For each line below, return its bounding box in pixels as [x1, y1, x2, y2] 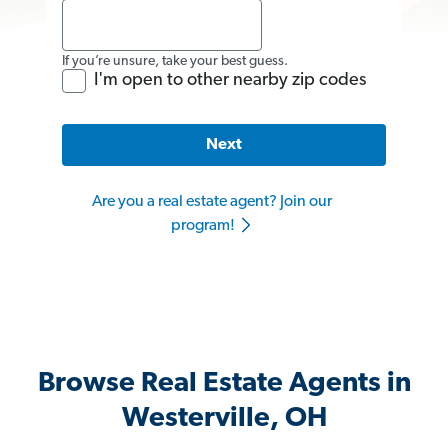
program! [170, 218, 238, 235]
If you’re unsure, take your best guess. [62, 53, 288, 69]
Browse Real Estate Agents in [37, 370, 411, 399]
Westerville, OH [121, 405, 327, 434]
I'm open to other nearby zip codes [94, 70, 366, 90]
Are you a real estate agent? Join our [92, 194, 332, 211]
